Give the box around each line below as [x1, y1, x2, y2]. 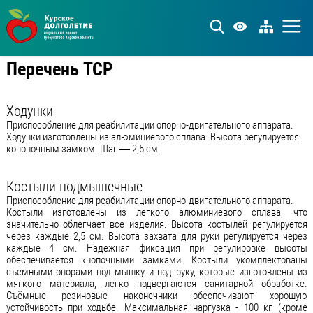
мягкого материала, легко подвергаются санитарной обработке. [6, 277, 307, 291]
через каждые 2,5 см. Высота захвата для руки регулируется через [6, 230, 307, 243]
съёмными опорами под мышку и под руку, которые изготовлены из [6, 265, 307, 279]
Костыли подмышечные [6, 178, 143, 196]
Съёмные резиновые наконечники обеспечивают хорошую [6, 289, 307, 303]
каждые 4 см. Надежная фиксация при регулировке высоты [6, 242, 307, 255]
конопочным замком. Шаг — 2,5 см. [6, 143, 161, 156]
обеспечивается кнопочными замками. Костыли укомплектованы [6, 254, 307, 267]
